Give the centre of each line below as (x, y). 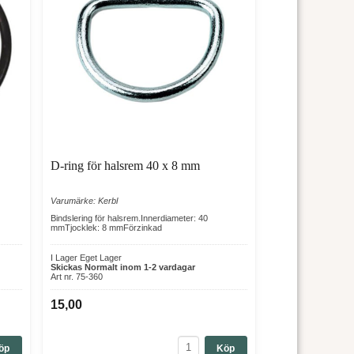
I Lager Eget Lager (86, 257)
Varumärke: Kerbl (84, 200)
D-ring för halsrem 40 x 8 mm (125, 165)
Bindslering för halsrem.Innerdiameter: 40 (129, 218)
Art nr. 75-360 (76, 276)
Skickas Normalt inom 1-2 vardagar (122, 267)
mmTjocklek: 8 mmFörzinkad (106, 227)
